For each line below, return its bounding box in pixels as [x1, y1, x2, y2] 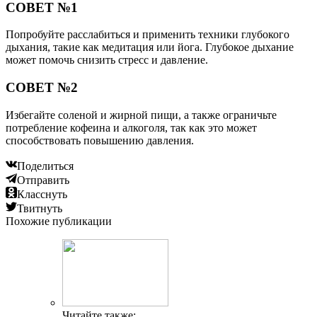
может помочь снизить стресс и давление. [6, 54, 208, 67]
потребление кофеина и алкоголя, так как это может [6, 121, 257, 134]
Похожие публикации [6, 214, 112, 227]
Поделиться [17, 159, 74, 172]
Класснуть [17, 188, 67, 200]
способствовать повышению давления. [6, 134, 194, 146]
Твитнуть [17, 202, 62, 214]
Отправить [17, 173, 69, 186]
